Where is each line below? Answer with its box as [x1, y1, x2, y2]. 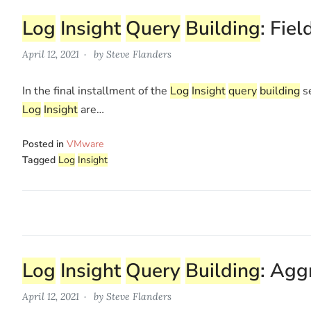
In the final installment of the [22, 83, 170, 99]
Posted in [22, 137, 67, 151]
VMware [67, 137, 103, 151]
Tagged [22, 153, 58, 167]
